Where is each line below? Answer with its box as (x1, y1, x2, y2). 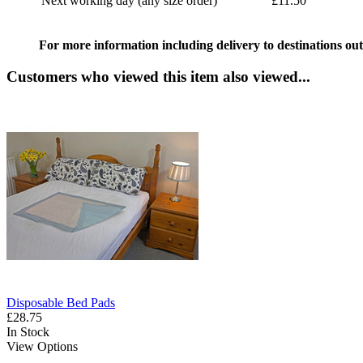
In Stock (6, 325, 49, 340)
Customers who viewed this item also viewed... (6, 67, 310, 85)
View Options (6, 340, 78, 354)
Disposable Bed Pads (6, 296, 115, 310)
